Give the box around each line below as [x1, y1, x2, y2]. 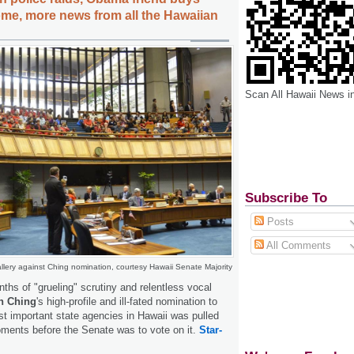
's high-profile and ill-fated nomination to [36, 296, 217, 307]
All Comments [263, 239, 331, 251]
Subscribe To [245, 190, 327, 205]
